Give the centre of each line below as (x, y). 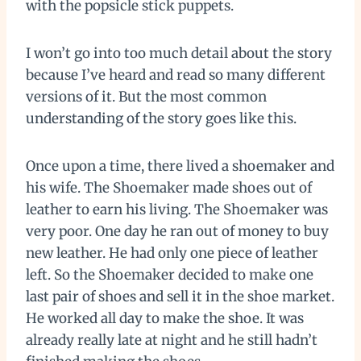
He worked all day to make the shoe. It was (165, 318)
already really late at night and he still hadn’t (172, 340)
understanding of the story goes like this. (163, 118)
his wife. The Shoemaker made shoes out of (169, 187)
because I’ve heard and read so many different (176, 75)
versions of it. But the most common (146, 96)
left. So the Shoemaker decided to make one (170, 274)
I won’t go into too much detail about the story (179, 53)
